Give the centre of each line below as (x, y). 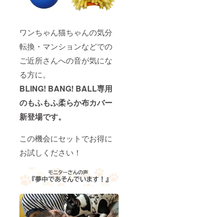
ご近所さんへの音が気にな (66, 60)
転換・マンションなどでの (66, 46)
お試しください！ (50, 152)
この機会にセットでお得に (66, 138)
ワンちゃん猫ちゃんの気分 (66, 32)
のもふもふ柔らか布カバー (66, 102)
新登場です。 (43, 116)
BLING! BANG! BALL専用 (66, 88)
